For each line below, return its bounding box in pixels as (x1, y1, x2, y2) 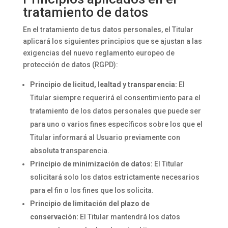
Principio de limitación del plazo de (30, 199, 150, 208)
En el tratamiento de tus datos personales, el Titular (22, 25, 193, 34)
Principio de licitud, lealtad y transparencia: (30, 80, 177, 89)
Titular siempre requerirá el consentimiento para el (30, 94, 201, 102)
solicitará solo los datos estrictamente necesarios (30, 173, 199, 181)
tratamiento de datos (22, 5, 148, 20)
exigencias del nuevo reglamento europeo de (22, 49, 175, 57)
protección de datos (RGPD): (22, 61, 118, 69)
